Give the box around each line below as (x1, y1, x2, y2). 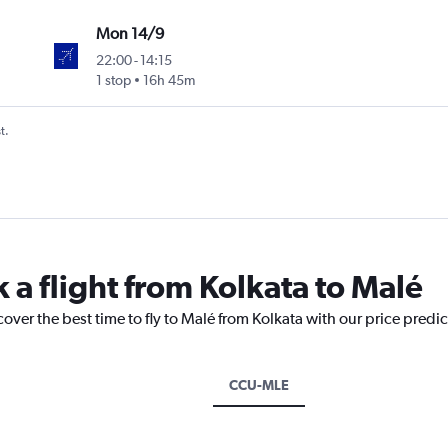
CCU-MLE (228, 377, 289, 394)
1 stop (96, 72, 132, 89)
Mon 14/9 (96, 24, 165, 44)
